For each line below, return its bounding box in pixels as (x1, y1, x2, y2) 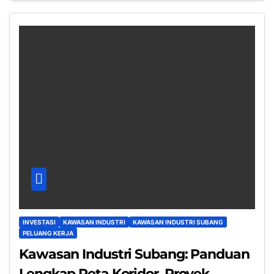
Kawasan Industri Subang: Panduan (19, 246, 250, 263)
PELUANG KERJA (23, 229, 73, 237)
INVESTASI (23, 218, 56, 226)
